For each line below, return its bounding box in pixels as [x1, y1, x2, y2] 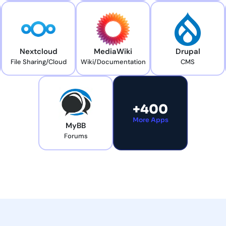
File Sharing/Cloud [10, 58, 67, 67]
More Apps [132, 116, 168, 125]
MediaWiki [94, 46, 132, 57]
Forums [64, 132, 88, 141]
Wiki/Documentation [80, 58, 146, 67]
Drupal [175, 46, 200, 57]
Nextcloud [19, 46, 58, 57]
